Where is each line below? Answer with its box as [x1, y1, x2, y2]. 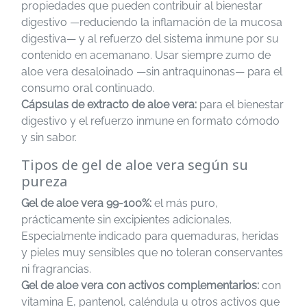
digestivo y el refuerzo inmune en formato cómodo [21, 114, 280, 127]
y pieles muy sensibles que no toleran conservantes [21, 246, 283, 259]
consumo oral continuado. [21, 82, 155, 95]
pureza [21, 172, 67, 191]
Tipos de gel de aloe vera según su [21, 156, 248, 174]
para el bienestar [197, 98, 284, 111]
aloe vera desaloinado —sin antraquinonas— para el [21, 65, 282, 78]
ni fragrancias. [21, 262, 91, 275]
